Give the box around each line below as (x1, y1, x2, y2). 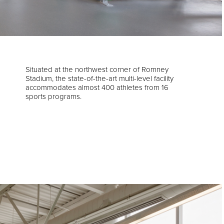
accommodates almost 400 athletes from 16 (25, 82, 169, 93)
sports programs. (25, 91, 82, 102)
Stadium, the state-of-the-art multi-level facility (25, 73, 174, 84)
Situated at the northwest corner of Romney (25, 64, 169, 75)
